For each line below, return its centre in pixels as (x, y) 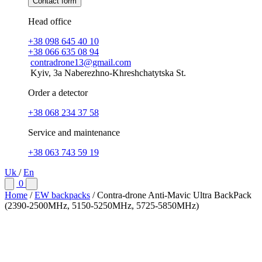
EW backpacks (62, 195)
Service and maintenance (74, 132)
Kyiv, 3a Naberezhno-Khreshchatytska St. (108, 73)
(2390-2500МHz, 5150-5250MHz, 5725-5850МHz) (102, 206)
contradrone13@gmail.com (81, 62)
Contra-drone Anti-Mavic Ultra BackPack (174, 195)
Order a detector (58, 93)
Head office (50, 21)
